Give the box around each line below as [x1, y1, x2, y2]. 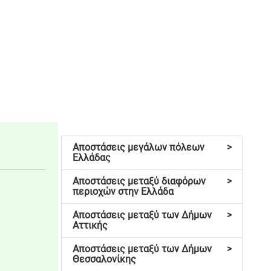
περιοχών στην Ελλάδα [72, 186, 174, 198]
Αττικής [72, 220, 108, 232]
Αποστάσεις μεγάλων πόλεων [72, 142, 204, 154]
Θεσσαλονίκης [72, 253, 136, 266]
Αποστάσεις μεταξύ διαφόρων [72, 175, 206, 188]
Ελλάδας [72, 152, 111, 164]
